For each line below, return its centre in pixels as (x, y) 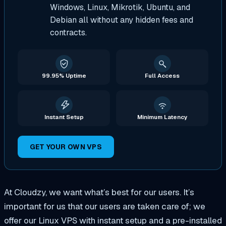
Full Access (162, 76)
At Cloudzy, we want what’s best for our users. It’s (99, 192)
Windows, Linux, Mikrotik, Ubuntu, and (120, 8)
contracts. (68, 33)
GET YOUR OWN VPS (66, 147)
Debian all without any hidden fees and (121, 20)
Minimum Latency (162, 117)
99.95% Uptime (64, 76)
